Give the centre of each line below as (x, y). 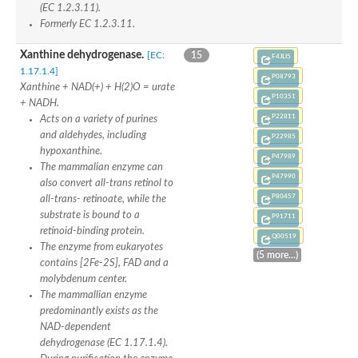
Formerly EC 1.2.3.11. (88, 24)
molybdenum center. (84, 278)
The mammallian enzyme (93, 294)
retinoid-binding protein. (92, 231)
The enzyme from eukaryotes (101, 247)
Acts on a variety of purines (99, 119)
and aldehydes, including (93, 135)
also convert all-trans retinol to (107, 183)
